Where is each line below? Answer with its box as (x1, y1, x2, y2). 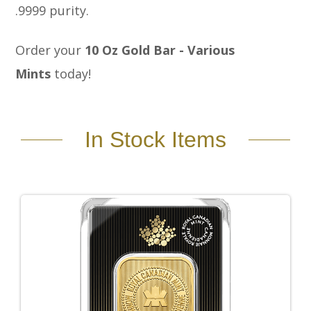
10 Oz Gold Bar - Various (85, 41, 235, 58)
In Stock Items (85, 127, 226, 153)
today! (51, 65, 92, 82)
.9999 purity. (15, 2, 90, 19)
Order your (15, 41, 85, 58)
